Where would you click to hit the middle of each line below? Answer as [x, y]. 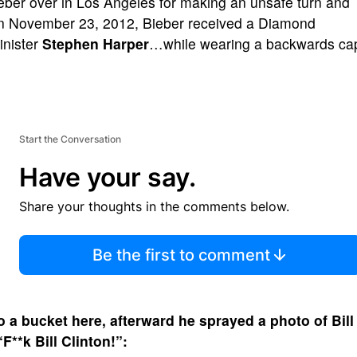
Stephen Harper [96, 43]
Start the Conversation [70, 139]
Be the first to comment [181, 255]
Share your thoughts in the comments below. [154, 206]
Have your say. [108, 177]
